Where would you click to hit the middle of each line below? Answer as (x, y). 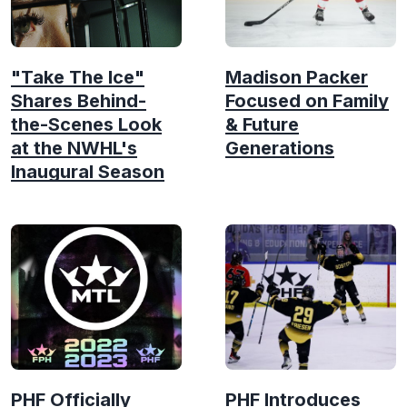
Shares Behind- (79, 100)
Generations (280, 148)
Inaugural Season (88, 171)
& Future (262, 124)
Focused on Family (307, 100)
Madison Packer (297, 77)
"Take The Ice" (78, 77)
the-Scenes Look (86, 124)
